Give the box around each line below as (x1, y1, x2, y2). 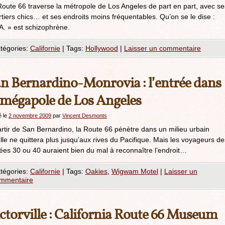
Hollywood (85, 44, 118, 52)
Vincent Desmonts (62, 113, 107, 119)
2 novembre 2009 (9, 113, 51, 119)
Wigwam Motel (111, 167, 158, 175)
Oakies (85, 167, 107, 175)
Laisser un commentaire (124, 44, 201, 52)
